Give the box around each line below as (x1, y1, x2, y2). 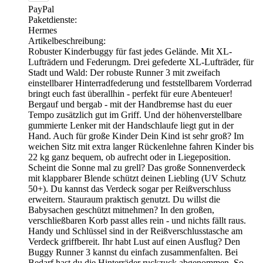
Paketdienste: (28, 14, 77, 25)
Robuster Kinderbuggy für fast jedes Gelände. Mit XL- (28, 46, 232, 56)
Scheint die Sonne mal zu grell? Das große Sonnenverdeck (28, 162, 245, 173)
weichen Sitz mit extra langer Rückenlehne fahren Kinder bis (28, 141, 254, 151)
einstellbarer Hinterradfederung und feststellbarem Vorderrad (28, 77, 252, 88)
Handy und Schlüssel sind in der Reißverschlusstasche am (28, 225, 242, 236)
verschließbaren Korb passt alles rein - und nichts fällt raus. (28, 215, 246, 225)
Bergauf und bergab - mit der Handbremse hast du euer (28, 99, 232, 109)
